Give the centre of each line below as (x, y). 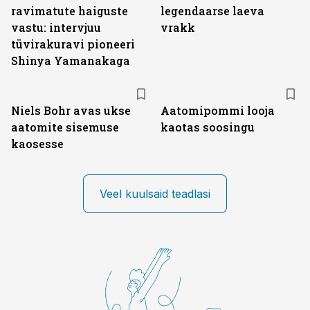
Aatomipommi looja (218, 110)
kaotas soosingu (208, 127)
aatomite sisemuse (65, 127)
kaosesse (37, 144)
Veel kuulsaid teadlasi (155, 194)
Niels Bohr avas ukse (71, 110)
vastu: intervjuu (56, 27)
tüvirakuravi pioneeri (73, 44)
